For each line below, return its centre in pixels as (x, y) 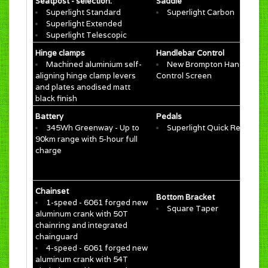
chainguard (57, 237)
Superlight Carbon (201, 13)
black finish (56, 99)
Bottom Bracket (185, 197)
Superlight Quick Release (214, 128)
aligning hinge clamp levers (86, 76)
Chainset (52, 191)
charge (48, 151)
